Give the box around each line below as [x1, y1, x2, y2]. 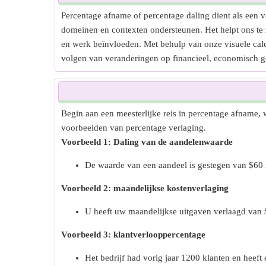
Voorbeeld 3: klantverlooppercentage [61, 230, 205, 239]
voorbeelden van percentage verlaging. [61, 123, 206, 132]
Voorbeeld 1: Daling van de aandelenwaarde [61, 137, 233, 147]
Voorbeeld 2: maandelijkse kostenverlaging [61, 183, 229, 193]
